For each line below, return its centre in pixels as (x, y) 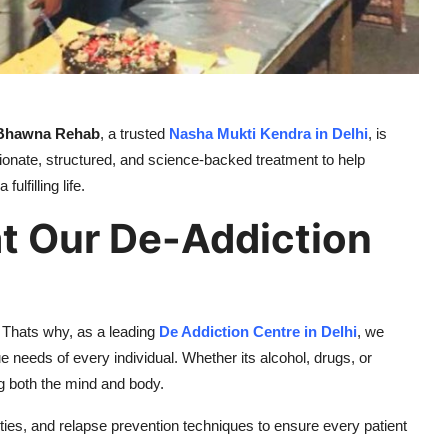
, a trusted (134, 134)
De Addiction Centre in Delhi (258, 332)
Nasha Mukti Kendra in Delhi (268, 134)
